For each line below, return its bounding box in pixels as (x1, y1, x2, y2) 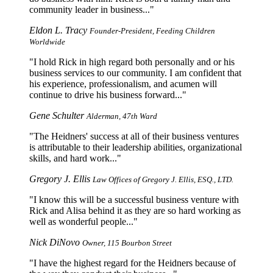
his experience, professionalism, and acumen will (29, 78, 217, 89)
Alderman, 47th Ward (87, 111, 157, 121)
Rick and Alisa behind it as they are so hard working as (29, 205, 241, 216)
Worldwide (29, 37, 65, 46)
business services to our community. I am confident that (29, 67, 241, 78)
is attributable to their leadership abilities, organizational (29, 141, 242, 152)
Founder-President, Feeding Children (90, 26, 215, 35)
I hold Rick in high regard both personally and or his (34, 56, 235, 67)
